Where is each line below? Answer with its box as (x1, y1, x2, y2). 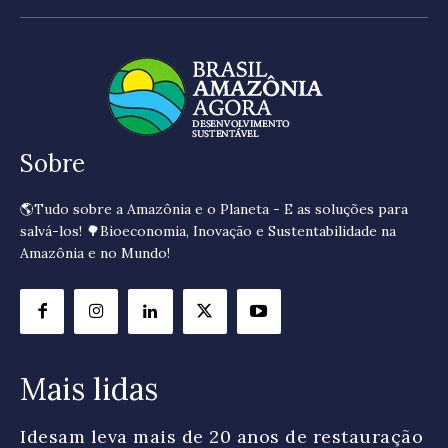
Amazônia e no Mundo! (20, 244, 170, 263)
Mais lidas (20, 369, 158, 408)
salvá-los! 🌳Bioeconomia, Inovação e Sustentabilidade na (20, 222, 396, 241)
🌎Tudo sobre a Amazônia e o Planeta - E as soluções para (20, 200, 408, 219)
